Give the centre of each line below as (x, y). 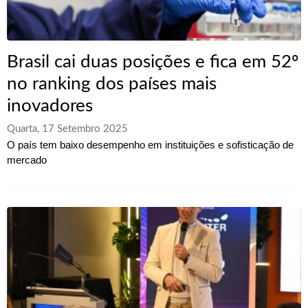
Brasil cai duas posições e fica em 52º (153, 62)
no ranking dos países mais (112, 84)
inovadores (50, 106)
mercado (27, 159)
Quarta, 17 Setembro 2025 (67, 129)
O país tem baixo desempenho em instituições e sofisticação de (150, 144)
